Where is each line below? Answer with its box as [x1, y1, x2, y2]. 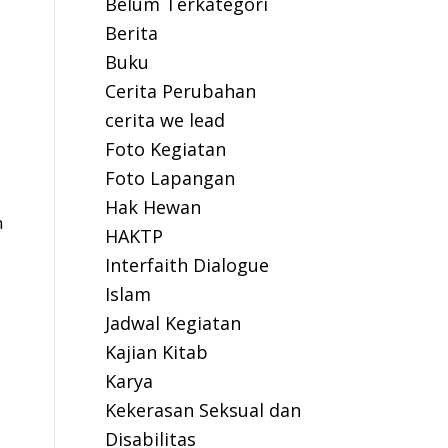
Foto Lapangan [105, 166, 236, 190]
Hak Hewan [105, 195, 202, 219]
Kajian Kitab [105, 340, 209, 364]
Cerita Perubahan [105, 79, 257, 103]
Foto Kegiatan [105, 137, 227, 161]
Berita [105, 21, 159, 45]
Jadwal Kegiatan [105, 311, 242, 335]
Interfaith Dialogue [105, 253, 270, 277]
